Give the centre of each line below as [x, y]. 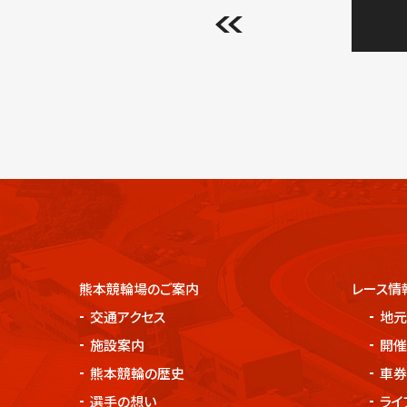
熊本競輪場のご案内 [139, 288]
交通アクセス [128, 317]
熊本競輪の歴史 [137, 373]
